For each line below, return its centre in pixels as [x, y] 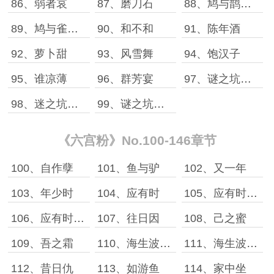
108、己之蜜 [216, 218]
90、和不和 [126, 29]
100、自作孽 [42, 168]
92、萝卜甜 [39, 54]
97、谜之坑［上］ [246, 79]
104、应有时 [129, 193]
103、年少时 [42, 193]
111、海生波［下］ [252, 243]
